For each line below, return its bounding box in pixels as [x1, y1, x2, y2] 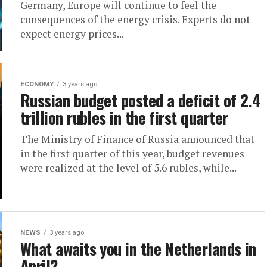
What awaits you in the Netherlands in [20, 237, 256, 260]
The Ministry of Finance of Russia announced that [20, 132, 254, 146]
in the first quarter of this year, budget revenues [20, 147, 244, 160]
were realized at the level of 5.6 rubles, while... [20, 161, 237, 175]
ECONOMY [20, 80, 54, 88]
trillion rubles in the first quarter [20, 105, 228, 129]
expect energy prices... [20, 27, 124, 41]
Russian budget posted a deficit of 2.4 [20, 88, 261, 112]
